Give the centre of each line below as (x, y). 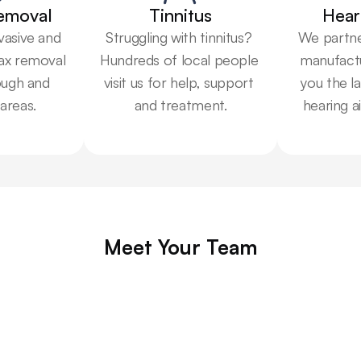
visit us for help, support (178, 82)
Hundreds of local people (179, 60)
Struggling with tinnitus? (179, 37)
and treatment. (180, 105)
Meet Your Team (180, 247)
